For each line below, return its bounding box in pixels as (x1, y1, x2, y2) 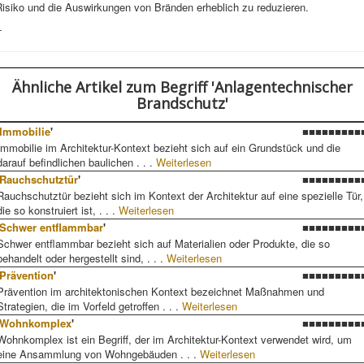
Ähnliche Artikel (11, 77, 122, 97)
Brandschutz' (136, 93, 228, 113)
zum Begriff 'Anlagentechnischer (121, 77, 353, 97)
